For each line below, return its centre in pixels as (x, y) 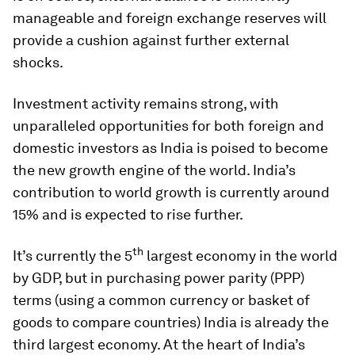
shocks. (38, 62)
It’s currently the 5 (73, 256)
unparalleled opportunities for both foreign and (168, 126)
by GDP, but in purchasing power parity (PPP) (158, 278)
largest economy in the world (240, 256)
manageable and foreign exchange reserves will (170, 18)
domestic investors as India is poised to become (170, 148)
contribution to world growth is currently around (171, 192)
